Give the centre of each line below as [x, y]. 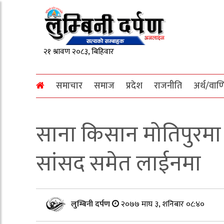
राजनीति [168, 86]
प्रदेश [134, 86]
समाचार [69, 86]
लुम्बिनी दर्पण [91, 204]
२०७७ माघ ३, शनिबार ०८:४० [163, 204]
